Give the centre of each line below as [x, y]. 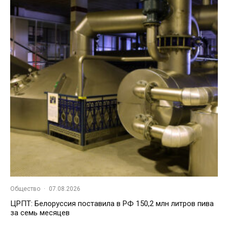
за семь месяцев [40, 213]
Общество [25, 189]
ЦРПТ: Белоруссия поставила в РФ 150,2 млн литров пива [112, 204]
